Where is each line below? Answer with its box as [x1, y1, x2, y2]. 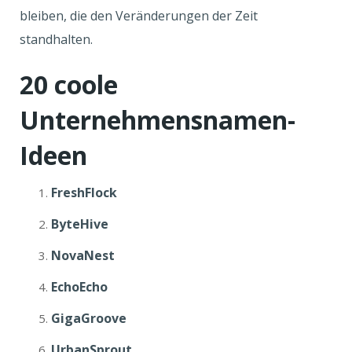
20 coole [20, 68, 118, 101]
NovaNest [51, 247, 115, 264]
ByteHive [51, 215, 108, 233]
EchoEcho [51, 278, 108, 295]
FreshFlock [51, 184, 117, 201]
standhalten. [20, 31, 96, 48]
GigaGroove [51, 310, 126, 327]
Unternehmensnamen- [20, 103, 295, 137]
